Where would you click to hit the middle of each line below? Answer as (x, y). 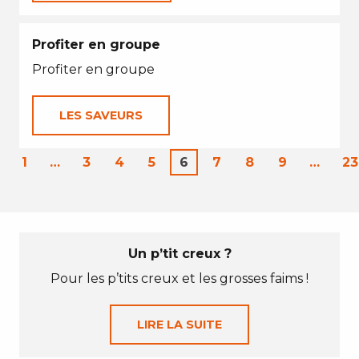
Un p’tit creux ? (179, 254)
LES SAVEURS (101, 115)
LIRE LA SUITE (179, 325)
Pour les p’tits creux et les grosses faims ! (179, 278)
